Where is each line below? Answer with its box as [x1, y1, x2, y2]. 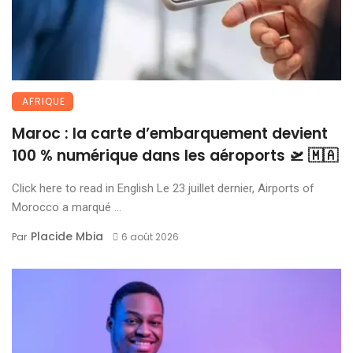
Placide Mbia [31, 229, 103, 245]
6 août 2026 [121, 230, 179, 244]
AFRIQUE [22, 95, 65, 109]
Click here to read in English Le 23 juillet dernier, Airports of [12, 181, 314, 196]
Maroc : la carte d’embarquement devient [12, 123, 328, 145]
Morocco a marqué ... [12, 200, 121, 215]
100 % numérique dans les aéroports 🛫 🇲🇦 [12, 145, 338, 167]
